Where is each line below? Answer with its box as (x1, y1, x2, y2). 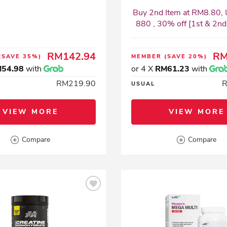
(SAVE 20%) (164, 53, 207, 60)
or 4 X (131, 63, 155, 74)
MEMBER (131, 53, 164, 60)
